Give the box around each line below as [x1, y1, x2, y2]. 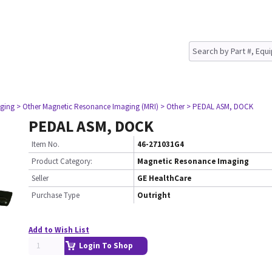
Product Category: [32, 156, 92, 166]
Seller [32, 173, 49, 183]
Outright [137, 190, 171, 200]
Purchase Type [32, 190, 80, 200]
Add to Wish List [29, 225, 89, 235]
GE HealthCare [137, 173, 191, 183]
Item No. [32, 139, 59, 149]
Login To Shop [79, 240, 133, 251]
